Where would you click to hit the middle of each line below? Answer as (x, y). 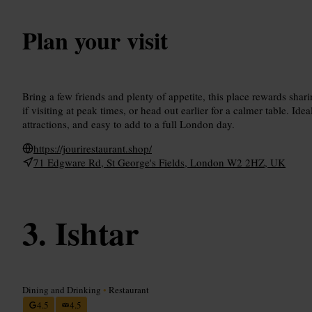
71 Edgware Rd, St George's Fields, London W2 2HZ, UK (159, 162)
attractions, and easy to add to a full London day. (128, 124)
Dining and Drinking (63, 289)
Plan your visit (95, 40)
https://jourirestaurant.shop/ (93, 148)
